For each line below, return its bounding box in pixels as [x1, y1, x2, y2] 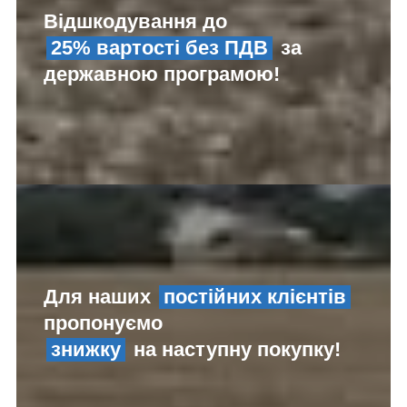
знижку [51, 338, 121, 362]
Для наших [44, 285, 156, 309]
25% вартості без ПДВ [51, 36, 268, 60]
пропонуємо [44, 312, 163, 335]
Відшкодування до [44, 10, 227, 34]
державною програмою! [44, 63, 280, 86]
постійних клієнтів [164, 285, 346, 309]
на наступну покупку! [128, 338, 341, 362]
